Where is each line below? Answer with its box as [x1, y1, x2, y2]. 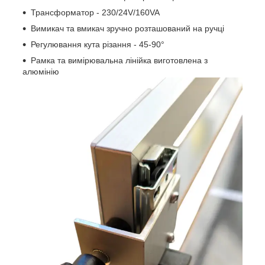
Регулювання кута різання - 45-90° [31, 40, 164, 50]
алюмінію [22, 67, 59, 77]
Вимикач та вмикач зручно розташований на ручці [31, 24, 224, 34]
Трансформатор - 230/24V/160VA [31, 8, 160, 18]
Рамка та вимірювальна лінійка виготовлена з [31, 56, 208, 66]
